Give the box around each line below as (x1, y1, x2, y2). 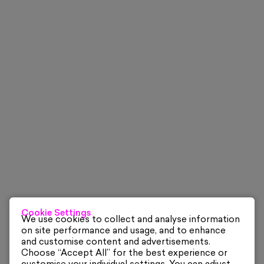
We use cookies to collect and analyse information (21, 216, 240, 225)
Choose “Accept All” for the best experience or (21, 249, 227, 259)
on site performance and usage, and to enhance (21, 227, 226, 236)
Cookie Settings (21, 209, 91, 218)
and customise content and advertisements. (21, 238, 210, 247)
